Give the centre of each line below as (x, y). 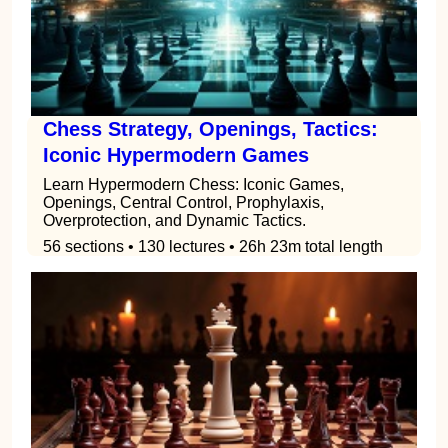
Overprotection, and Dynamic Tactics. (174, 221)
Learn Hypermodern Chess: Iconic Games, (193, 185)
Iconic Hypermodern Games (176, 155)
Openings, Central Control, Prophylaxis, (183, 203)
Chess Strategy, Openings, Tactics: (210, 129)
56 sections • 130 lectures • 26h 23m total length (213, 247)
